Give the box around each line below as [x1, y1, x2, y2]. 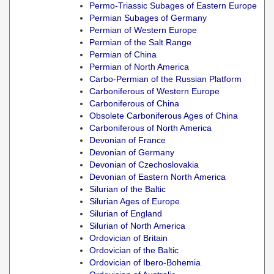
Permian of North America [89, 62, 189, 72]
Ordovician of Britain [89, 233, 168, 243]
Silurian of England [89, 209, 162, 218]
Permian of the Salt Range [89, 37, 191, 47]
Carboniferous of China [89, 98, 179, 108]
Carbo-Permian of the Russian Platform [89, 74, 242, 84]
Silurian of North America [89, 221, 185, 231]
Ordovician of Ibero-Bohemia [89, 257, 201, 267]
